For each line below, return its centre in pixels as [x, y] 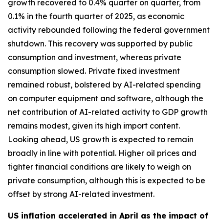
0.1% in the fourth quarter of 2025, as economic [96, 16]
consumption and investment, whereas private [95, 57]
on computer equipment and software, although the [106, 98]
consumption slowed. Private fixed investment [94, 71]
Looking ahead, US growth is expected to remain [101, 139]
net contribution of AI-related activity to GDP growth [108, 112]
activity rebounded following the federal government [109, 30]
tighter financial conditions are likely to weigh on [99, 167]
